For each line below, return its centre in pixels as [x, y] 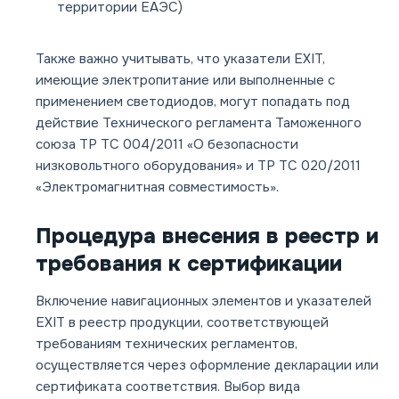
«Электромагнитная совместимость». [157, 187]
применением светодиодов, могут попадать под [193, 102]
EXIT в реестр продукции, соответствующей [182, 323]
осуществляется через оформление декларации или [207, 366]
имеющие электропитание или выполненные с [185, 81]
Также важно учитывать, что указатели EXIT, [180, 59]
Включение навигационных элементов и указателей [204, 301]
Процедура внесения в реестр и [207, 236]
